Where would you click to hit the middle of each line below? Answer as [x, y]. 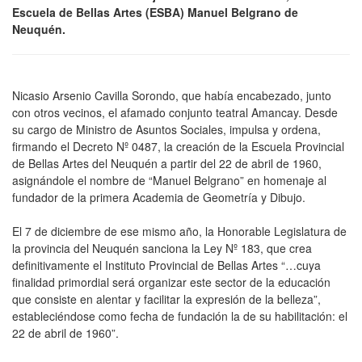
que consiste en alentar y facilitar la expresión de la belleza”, [166, 299]
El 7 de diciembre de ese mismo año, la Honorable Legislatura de [179, 231]
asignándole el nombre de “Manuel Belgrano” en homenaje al [169, 180]
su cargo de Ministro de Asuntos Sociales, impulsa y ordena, [166, 129]
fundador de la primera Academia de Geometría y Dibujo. [159, 197]
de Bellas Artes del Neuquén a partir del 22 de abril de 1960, [167, 163]
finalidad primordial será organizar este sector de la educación [171, 282]
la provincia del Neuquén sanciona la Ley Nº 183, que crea [162, 248]
